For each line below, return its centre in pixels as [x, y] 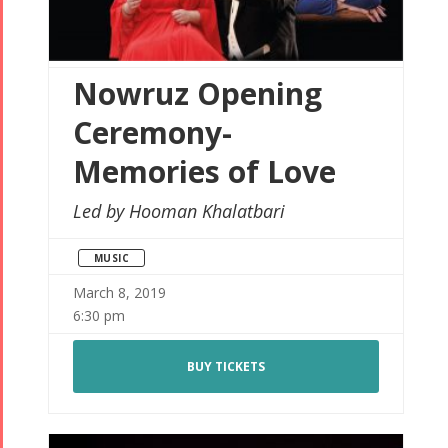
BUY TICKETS [225, 367]
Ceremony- [152, 133]
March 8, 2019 [119, 293]
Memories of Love [204, 172]
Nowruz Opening [197, 94]
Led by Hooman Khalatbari [178, 211]
